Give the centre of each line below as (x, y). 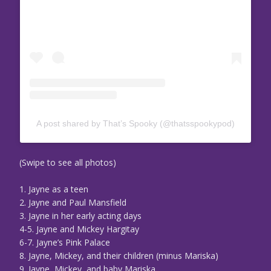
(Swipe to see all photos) (68, 163)
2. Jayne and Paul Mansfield (73, 203)
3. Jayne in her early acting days (80, 216)
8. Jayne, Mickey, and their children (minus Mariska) (119, 256)
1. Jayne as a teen (54, 189)
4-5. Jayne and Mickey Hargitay (79, 229)
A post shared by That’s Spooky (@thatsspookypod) (135, 124)
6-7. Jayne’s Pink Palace (65, 243)
